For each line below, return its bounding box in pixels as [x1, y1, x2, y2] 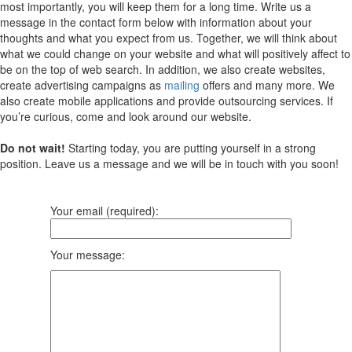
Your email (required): [50, 202, 159, 218]
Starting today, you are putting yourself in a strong [65, 139, 316, 156]
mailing [164, 76, 200, 93]
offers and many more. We [200, 76, 335, 93]
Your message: [50, 246, 125, 262]
